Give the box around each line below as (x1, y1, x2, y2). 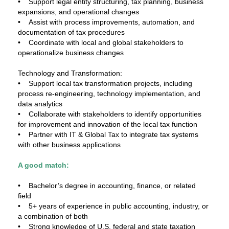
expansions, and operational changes (18, 8, 139, 16)
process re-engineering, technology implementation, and (18, 89, 200, 98)
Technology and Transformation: (18, 69, 122, 77)
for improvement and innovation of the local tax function (18, 120, 197, 128)
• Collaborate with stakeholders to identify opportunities (18, 110, 201, 118)
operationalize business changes (18, 49, 124, 57)
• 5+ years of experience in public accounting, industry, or (18, 202, 209, 210)
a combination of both (18, 212, 88, 220)
